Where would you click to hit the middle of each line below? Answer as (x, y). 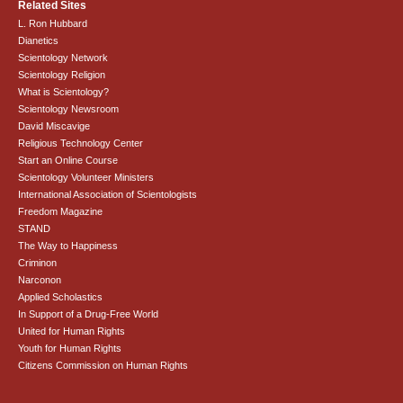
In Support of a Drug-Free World (89, 314)
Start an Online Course (68, 161)
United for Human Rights (72, 331)
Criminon (38, 263)
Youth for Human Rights (70, 349)
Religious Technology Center (81, 143)
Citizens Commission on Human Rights (103, 366)
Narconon (40, 280)
